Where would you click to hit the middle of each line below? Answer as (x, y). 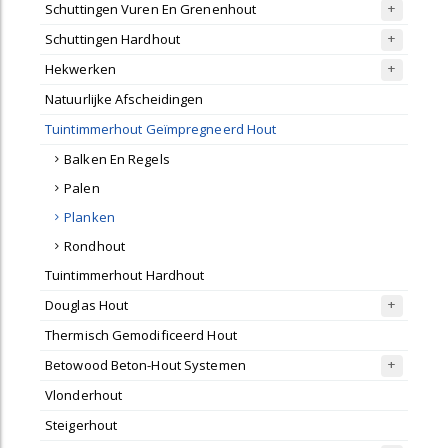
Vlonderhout (84, 395)
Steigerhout (81, 425)
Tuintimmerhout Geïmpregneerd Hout (161, 129)
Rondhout (94, 246)
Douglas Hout (87, 305)
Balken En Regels (117, 159)
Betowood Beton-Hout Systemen (145, 365)
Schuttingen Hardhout (112, 39)
